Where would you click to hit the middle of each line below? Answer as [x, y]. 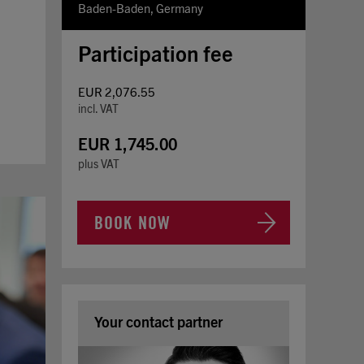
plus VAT [99, 165]
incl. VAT [99, 110]
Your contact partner [158, 323]
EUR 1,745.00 [128, 145]
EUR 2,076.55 [117, 93]
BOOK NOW [132, 223]
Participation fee [156, 55]
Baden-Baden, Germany [141, 9]
